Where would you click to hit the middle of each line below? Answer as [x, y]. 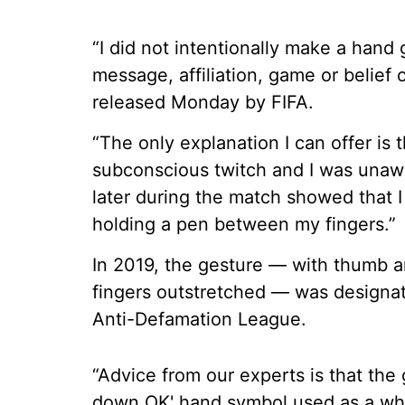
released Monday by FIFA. [203, 102]
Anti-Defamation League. [199, 319]
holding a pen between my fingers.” [244, 224]
